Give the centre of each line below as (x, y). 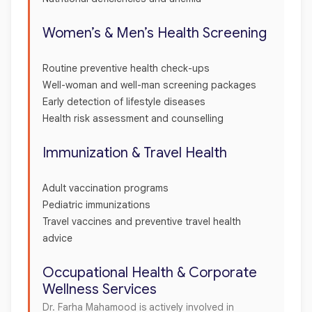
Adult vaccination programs (107, 188)
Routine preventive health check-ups (127, 68)
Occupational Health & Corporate (150, 272)
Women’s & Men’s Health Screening (155, 33)
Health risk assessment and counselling (134, 118)
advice (59, 238)
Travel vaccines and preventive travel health (142, 221)
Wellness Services (100, 289)
